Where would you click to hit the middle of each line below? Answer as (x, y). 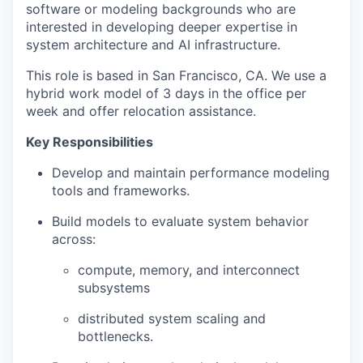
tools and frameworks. (121, 190)
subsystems (114, 288)
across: (74, 239)
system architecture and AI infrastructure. (153, 45)
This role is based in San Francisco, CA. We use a (176, 75)
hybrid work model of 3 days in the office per (166, 93)
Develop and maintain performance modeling (191, 173)
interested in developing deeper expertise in (162, 27)
